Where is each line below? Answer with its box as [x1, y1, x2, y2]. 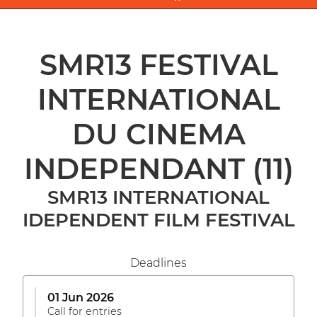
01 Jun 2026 [47, 290, 114, 304]
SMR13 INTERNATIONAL [47, 185, 270, 209]
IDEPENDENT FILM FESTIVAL [22, 208, 295, 231]
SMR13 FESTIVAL [39, 47, 278, 82]
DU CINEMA [71, 116, 246, 151]
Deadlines [130, 255, 187, 270]
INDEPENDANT [23, 151, 253, 186]
